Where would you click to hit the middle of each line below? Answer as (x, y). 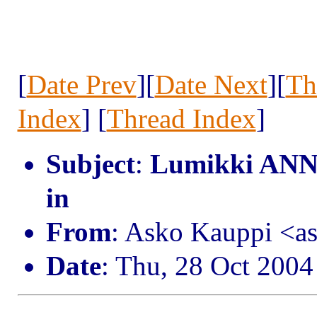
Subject (90, 164)
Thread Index (181, 119)
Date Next (211, 85)
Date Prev (81, 85)
